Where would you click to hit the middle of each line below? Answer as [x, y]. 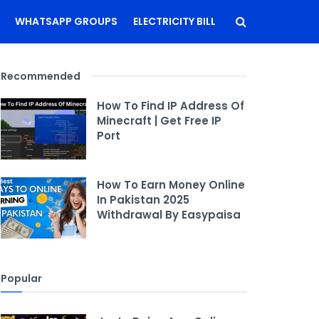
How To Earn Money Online [171, 184]
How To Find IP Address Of [171, 106]
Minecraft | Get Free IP [159, 121]
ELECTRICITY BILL [174, 21]
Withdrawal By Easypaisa [169, 214]
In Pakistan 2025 [143, 199]
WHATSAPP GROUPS [66, 21]
